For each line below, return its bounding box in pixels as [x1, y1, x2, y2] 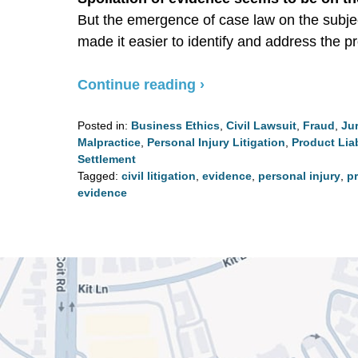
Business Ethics [131, 118, 220, 132]
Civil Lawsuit [226, 118, 296, 132]
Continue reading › [78, 76, 205, 93]
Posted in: [78, 118, 128, 132]
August [77, 218, 112, 232]
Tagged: [78, 169, 118, 182]
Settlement [78, 152, 136, 165]
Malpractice [78, 135, 141, 149]
